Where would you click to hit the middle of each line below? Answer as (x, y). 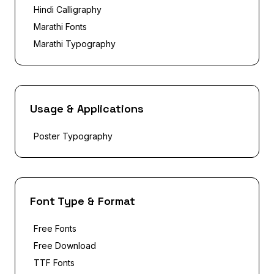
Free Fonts (55, 228)
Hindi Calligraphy (68, 9)
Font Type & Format (83, 201)
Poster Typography (73, 136)
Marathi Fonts (60, 26)
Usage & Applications (87, 108)
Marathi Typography (75, 43)
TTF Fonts (54, 262)
